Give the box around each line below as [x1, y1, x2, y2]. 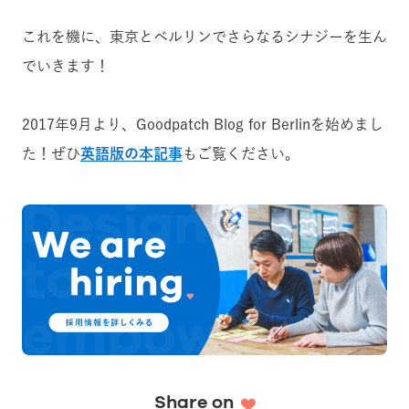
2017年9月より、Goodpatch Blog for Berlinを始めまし [22, 117, 383, 131]
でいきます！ [22, 58, 110, 73]
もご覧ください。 [183, 146, 299, 161]
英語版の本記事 [80, 146, 183, 161]
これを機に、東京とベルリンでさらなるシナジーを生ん [22, 29, 387, 44]
